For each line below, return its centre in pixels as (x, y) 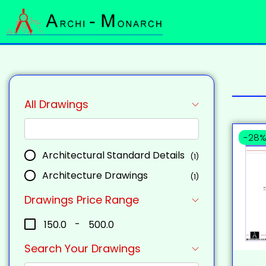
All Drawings (56, 104)
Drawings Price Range (82, 200)
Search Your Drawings (83, 249)
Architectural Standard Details (113, 156)
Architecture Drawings (95, 176)
